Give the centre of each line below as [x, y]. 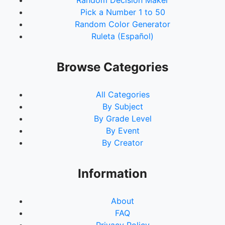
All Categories [123, 94]
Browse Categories [113, 67]
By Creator [123, 143]
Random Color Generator [123, 24]
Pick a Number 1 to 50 [123, 12]
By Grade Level [123, 119]
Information [113, 174]
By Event [123, 131]
